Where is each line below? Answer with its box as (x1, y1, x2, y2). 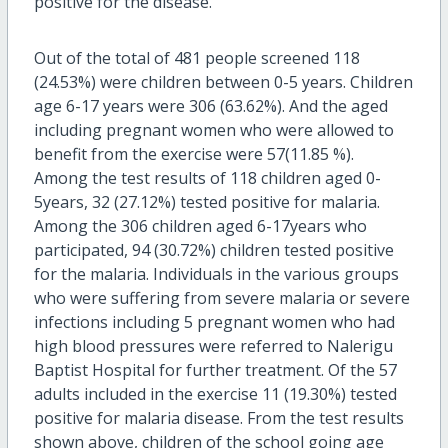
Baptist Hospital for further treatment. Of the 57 (33, 358, 397, 381)
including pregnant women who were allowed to (33, 118, 394, 141)
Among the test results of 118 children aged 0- (33, 166, 381, 189)
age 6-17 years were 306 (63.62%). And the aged (33, 94, 388, 117)
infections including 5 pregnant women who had (33, 310, 395, 333)
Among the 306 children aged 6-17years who (33, 214, 367, 237)
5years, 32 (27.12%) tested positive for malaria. (33, 190, 380, 213)
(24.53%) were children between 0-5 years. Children (33, 70, 413, 93)
